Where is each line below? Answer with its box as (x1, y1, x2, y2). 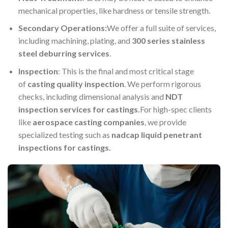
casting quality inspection (27, 78, 124, 89)
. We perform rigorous (124, 78, 201, 89)
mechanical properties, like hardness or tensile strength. (18, 5, 210, 15)
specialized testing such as (18, 129, 110, 139)
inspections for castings (18, 142, 109, 152)
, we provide (144, 117, 186, 127)
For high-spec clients (139, 104, 212, 114)
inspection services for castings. (18, 104, 140, 114)
